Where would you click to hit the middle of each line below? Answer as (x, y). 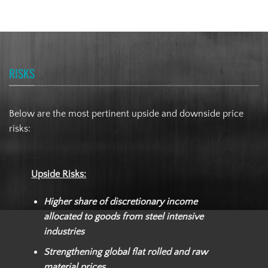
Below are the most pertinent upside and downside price (126, 114)
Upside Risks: (59, 174)
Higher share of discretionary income (121, 201)
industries (64, 231)
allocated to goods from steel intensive (124, 216)
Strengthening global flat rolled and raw (126, 252)
